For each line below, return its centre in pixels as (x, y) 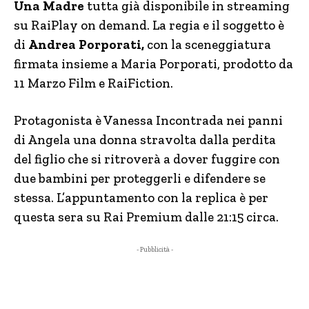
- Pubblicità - (154, 250)
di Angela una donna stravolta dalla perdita (145, 140)
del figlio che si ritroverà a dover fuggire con (147, 159)
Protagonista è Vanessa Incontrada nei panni (148, 120)
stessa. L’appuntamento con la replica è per (141, 198)
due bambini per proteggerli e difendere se (140, 178)
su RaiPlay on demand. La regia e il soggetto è (149, 25)
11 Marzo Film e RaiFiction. (93, 83)
